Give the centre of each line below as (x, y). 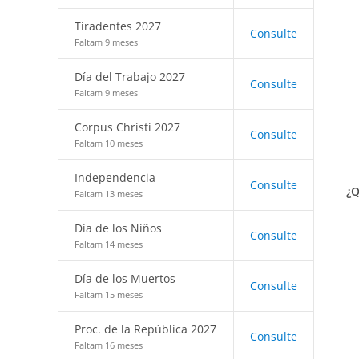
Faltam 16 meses (109, 345)
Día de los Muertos (125, 278)
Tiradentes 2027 (118, 26)
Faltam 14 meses (109, 244)
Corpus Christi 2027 (127, 127)
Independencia (115, 177)
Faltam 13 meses (109, 194)
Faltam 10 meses (109, 143)
